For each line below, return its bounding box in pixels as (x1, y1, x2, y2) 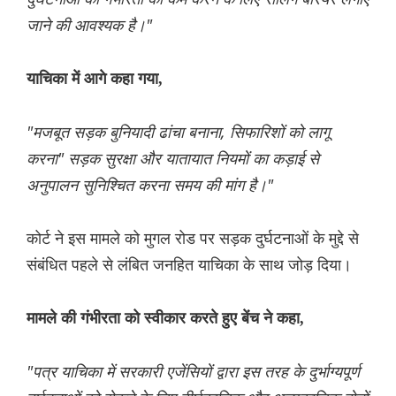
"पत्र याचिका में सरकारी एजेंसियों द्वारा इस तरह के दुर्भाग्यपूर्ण (27, 360, 360, 382)
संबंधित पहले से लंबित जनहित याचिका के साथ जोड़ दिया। (27, 253, 352, 275)
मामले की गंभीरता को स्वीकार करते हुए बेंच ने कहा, (27, 308, 304, 327)
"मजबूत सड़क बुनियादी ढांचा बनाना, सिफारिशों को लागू (27, 120, 330, 142)
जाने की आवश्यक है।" (27, 13, 152, 35)
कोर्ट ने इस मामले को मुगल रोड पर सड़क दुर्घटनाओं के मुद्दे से (27, 226, 359, 248)
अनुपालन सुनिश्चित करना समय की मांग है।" (27, 173, 273, 195)
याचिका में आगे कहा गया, (27, 69, 163, 88)
